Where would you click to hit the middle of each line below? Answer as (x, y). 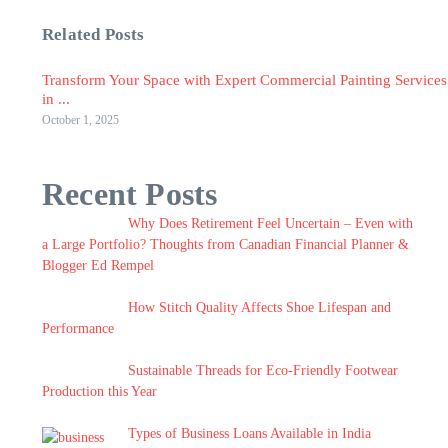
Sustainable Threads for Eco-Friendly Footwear (262, 370)
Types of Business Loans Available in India (249, 433)
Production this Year (99, 391)
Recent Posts (130, 194)
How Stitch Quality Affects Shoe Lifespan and (259, 307)
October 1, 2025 (80, 120)
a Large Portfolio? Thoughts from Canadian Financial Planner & (225, 244)
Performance (78, 328)
